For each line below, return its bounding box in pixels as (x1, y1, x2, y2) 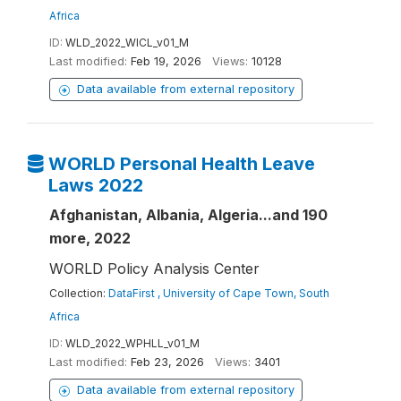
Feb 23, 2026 (131, 355, 204, 369)
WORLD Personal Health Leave (47, 153, 315, 175)
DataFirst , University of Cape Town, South (108, 286, 329, 300)
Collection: (49, 286, 108, 300)
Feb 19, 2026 (131, 55, 201, 68)
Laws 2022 (47, 175, 143, 196)
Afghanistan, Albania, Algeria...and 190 (49, 206, 328, 224)
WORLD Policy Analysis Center (49, 260, 260, 277)
